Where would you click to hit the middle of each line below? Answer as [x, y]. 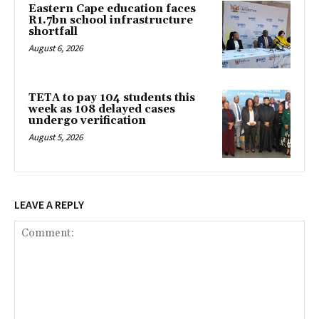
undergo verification [87, 121]
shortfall [53, 31]
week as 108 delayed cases [102, 110]
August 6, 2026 [56, 48]
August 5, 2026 [56, 137]
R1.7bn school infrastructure [111, 20]
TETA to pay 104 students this [112, 98]
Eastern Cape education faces [112, 9]
